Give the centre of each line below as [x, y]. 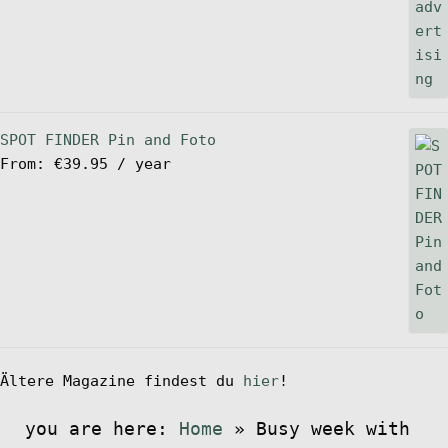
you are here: [101, 428]
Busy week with [332, 428]
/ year [144, 163]
